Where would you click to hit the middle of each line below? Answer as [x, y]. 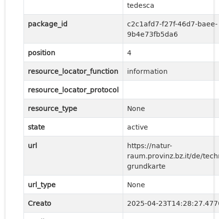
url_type [42, 185]
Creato [40, 203]
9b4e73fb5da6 [153, 34]
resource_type [53, 108]
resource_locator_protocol [73, 90]
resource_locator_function [73, 71]
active [138, 127]
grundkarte [146, 166]
